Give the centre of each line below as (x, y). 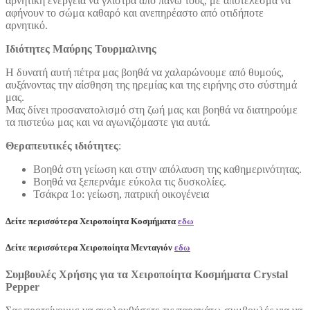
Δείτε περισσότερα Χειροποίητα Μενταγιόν (90, 248)
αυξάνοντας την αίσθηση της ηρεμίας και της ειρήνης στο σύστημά (151, 84)
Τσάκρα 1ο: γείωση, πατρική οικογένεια (121, 194)
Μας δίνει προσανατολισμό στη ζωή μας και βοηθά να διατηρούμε (152, 109)
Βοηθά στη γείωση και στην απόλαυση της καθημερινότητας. (167, 169)
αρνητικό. (27, 25)
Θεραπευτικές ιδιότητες (62, 145)
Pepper (22, 287)
